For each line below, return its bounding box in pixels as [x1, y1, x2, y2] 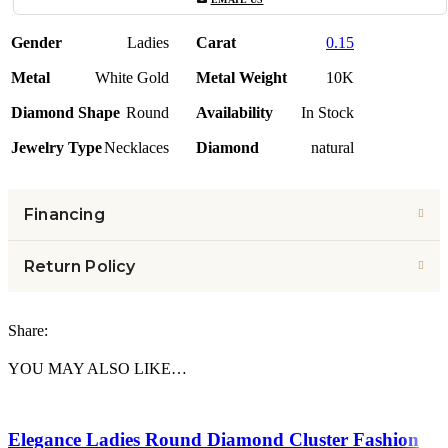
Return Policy [24, 256, 136, 276]
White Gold [95, 68, 169, 86]
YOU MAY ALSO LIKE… [8, 359, 187, 377]
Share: [8, 321, 48, 339]
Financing [24, 204, 105, 224]
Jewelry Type [11, 138, 102, 156]
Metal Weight [196, 68, 287, 86]
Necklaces [104, 138, 169, 156]
